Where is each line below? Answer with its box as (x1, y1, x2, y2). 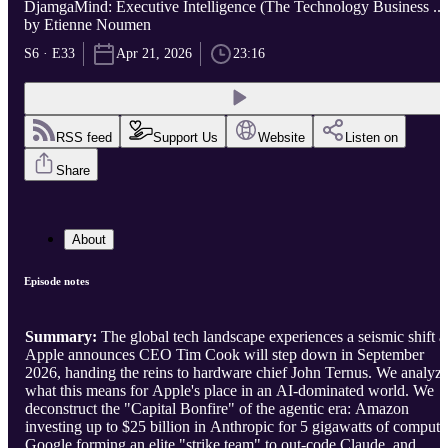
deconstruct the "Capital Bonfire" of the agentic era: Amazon (25, 400, 409, 418)
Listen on (345, 130, 398, 146)
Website (258, 130, 305, 146)
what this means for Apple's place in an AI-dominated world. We (25, 382, 434, 400)
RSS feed (56, 130, 112, 146)
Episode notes (24, 275, 89, 288)
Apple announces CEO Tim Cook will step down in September (25, 346, 424, 364)
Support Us (153, 130, 218, 146)
